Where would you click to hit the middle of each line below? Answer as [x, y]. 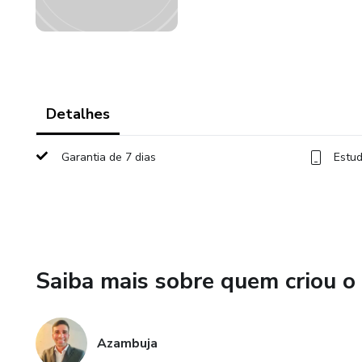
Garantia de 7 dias [109, 157]
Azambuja [127, 343]
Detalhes [78, 114]
